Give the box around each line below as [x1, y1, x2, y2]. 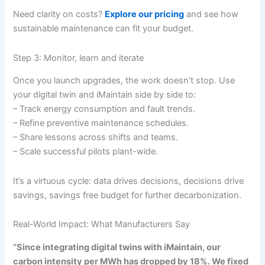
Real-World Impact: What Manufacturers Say [13, 219, 190, 230]
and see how [184, 9, 239, 20]
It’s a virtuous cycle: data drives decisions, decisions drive [13, 175, 244, 186]
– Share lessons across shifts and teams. [13, 132, 179, 143]
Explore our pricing [105, 9, 185, 20]
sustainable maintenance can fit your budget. [13, 23, 194, 34]
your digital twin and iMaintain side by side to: [13, 89, 196, 101]
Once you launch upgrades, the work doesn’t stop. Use [13, 75, 235, 86]
